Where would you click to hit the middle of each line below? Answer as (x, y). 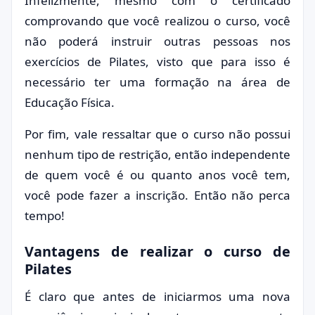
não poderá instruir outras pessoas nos (157, 41)
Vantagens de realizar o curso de (157, 251)
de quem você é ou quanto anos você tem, (157, 175)
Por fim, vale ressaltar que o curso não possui (157, 134)
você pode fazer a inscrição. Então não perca (157, 195)
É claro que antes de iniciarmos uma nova (157, 296)
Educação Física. (70, 102)
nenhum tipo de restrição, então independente (157, 154)
